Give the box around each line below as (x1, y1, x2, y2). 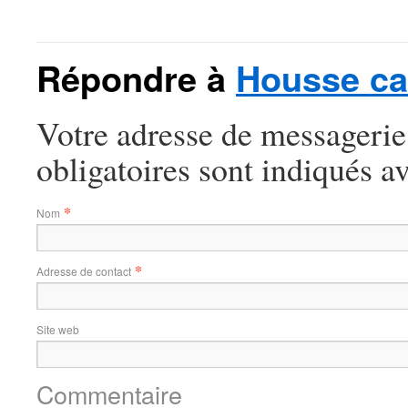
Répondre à (36, 53, 236, 103)
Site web (36, 321, 79, 337)
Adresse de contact (36, 263, 131, 279)
